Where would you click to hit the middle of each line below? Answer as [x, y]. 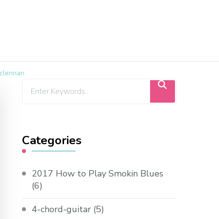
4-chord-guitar [62, 209]
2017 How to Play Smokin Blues [98, 174]
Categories [52, 140]
